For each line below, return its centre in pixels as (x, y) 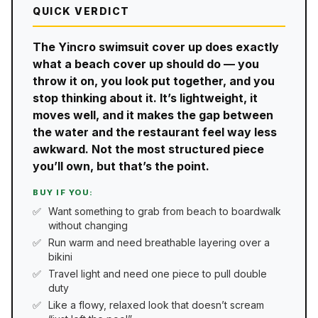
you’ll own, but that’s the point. (121, 166)
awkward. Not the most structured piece (148, 149)
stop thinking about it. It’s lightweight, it (145, 98)
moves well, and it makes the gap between (153, 115)
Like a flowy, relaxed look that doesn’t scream (156, 305)
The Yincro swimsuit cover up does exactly (156, 46)
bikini (60, 256)
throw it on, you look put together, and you (154, 81)
